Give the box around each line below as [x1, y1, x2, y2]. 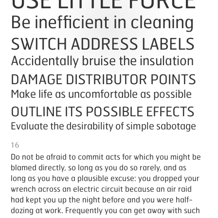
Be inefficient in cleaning [11, 15, 195, 25]
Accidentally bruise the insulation [11, 55, 194, 63]
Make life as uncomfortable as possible [11, 90, 192, 96]
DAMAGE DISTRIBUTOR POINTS [11, 73, 197, 81]
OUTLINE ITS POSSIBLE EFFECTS [11, 106, 195, 114]
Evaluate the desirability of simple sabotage [11, 122, 197, 127]
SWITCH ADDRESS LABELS [11, 37, 195, 46]
